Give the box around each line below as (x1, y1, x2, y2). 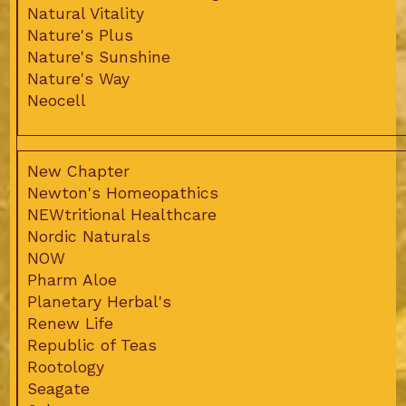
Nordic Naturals (26, 227, 150, 246)
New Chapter (26, 162, 130, 181)
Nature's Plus (26, 26, 133, 45)
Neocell (26, 92, 86, 111)
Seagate (26, 380, 90, 399)
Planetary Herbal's (26, 293, 171, 312)
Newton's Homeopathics (26, 184, 218, 203)
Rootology (26, 358, 104, 377)
